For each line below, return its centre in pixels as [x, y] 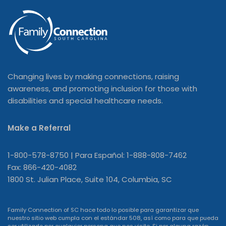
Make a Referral [39, 128]
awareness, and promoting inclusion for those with [102, 89]
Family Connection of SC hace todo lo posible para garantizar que [103, 210]
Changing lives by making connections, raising [93, 76]
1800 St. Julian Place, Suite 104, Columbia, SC [90, 179]
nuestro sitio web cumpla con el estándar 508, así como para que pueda [113, 218]
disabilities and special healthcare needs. [85, 101]
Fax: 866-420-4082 [42, 167]
